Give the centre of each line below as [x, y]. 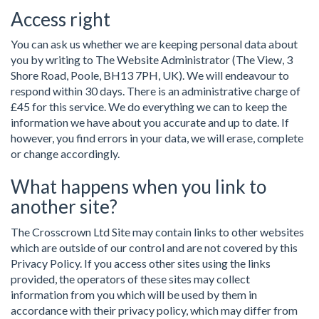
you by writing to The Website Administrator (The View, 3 [152, 59]
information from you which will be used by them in [134, 294]
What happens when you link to [138, 187]
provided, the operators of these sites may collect [130, 278]
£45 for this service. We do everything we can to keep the [149, 106]
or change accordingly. [65, 153]
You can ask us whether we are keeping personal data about [154, 44]
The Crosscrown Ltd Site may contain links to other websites [157, 231]
